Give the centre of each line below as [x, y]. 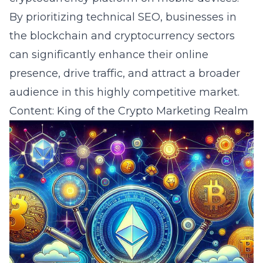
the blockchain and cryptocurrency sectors [122, 36]
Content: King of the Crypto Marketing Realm [129, 111]
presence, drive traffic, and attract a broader [125, 73]
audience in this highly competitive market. [124, 92]
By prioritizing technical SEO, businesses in [123, 17]
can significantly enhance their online [109, 55]
